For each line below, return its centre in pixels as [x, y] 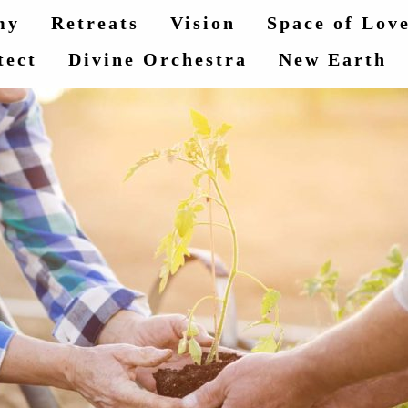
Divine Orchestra [158, 59]
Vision [203, 23]
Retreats [95, 23]
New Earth [333, 59]
